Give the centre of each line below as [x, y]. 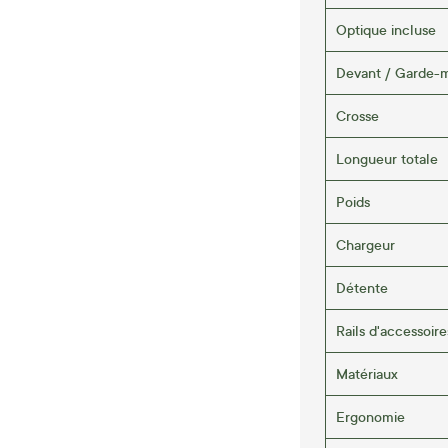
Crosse [357, 115]
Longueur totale [387, 158]
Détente [362, 287]
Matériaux [367, 373]
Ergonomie [370, 416]
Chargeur [365, 244]
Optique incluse [386, 29]
